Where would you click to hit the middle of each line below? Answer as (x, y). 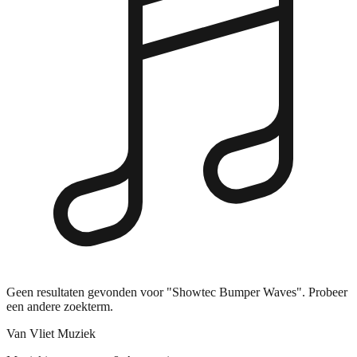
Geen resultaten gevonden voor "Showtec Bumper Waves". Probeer (177, 292)
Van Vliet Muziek (51, 333)
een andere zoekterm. (60, 306)
